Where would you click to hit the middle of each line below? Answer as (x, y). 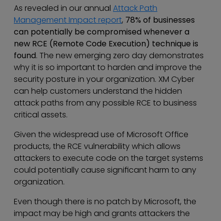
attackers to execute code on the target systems (109, 158)
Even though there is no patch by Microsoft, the (105, 202)
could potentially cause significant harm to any (105, 170)
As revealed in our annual (63, 8)
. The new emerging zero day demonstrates (120, 56)
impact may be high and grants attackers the (102, 214)
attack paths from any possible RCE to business (105, 103)
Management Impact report (68, 20)
